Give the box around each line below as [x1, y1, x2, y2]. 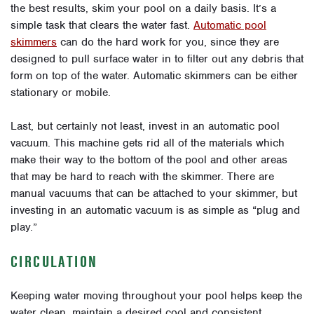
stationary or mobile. [11, 85, 111, 100]
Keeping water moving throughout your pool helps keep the [11, 288, 302, 303]
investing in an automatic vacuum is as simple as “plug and [11, 203, 300, 217]
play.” [11, 219, 37, 234]
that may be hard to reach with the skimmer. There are [11, 169, 274, 184]
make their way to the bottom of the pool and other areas [11, 152, 287, 167]
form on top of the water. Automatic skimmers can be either [11, 68, 298, 83]
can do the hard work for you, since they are [57, 34, 279, 49]
